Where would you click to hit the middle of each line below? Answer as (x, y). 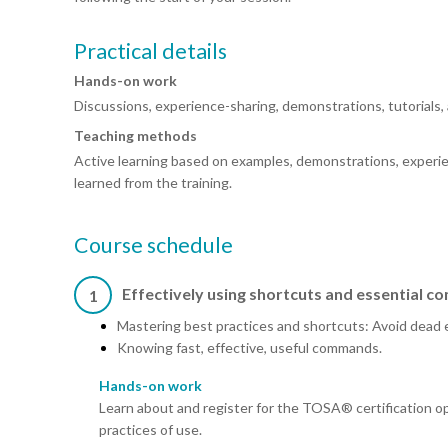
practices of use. (150, 430)
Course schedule (153, 245)
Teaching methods (135, 136)
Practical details (150, 51)
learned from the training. (153, 183)
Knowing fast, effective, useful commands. (249, 348)
